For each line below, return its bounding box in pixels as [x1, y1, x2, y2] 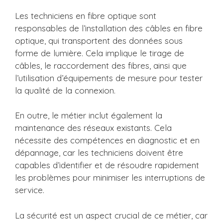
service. [15, 185, 44, 195]
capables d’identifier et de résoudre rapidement [15, 160, 199, 170]
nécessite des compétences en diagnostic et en [15, 135, 200, 145]
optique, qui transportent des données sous [15, 35, 183, 46]
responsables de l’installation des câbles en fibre [15, 22, 203, 33]
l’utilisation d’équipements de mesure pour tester [15, 72, 203, 83]
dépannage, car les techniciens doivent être [15, 147, 183, 158]
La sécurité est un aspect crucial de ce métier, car [15, 210, 208, 221]
